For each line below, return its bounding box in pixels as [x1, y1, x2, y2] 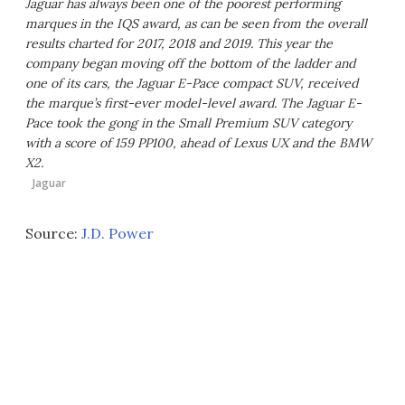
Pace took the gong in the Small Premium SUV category [25, 115, 352, 132]
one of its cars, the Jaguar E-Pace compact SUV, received [25, 75, 358, 92]
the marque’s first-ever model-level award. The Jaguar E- [25, 95, 362, 112]
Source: [25, 224, 81, 243]
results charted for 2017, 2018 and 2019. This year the [25, 35, 333, 52]
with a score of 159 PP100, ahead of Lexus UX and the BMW [25, 135, 372, 152]
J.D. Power [81, 224, 154, 243]
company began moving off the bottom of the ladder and [25, 55, 355, 72]
